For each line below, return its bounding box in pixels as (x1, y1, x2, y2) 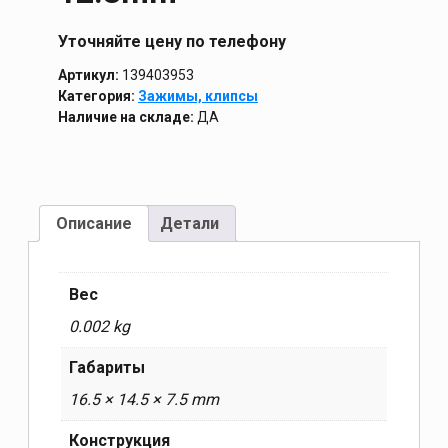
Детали (160, 214, 219, 234)
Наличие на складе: (58, 109, 194, 126)
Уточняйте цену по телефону (58, 32, 286, 52)
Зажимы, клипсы (138, 88, 258, 105)
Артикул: (58, 67, 119, 84)
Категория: (58, 88, 138, 105)
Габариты (69, 358, 145, 378)
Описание (56, 214, 132, 234)
